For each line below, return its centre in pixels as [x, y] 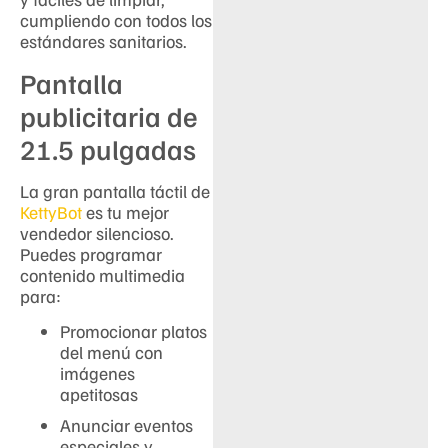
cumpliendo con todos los [116, 19]
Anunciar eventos [126, 425]
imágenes [97, 373]
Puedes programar [91, 253]
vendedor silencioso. [97, 232]
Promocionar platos [133, 331]
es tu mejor [125, 211]
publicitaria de [108, 115]
